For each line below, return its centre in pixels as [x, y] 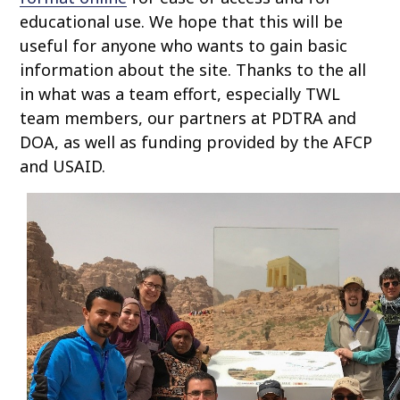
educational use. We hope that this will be [182, 22]
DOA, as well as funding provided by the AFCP [196, 142]
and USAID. [63, 167]
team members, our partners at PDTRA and [188, 118]
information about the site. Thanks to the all [193, 70]
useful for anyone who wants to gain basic [184, 46]
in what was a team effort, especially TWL [180, 94]
